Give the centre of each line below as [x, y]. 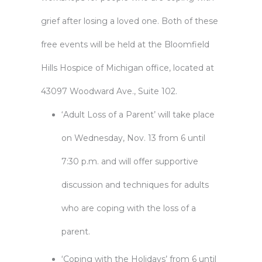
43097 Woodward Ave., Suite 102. [109, 91]
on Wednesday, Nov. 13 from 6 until [133, 138]
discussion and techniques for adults [135, 185]
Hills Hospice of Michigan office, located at [127, 68]
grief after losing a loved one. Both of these [130, 21]
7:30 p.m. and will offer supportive [130, 161]
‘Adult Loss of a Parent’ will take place [138, 115]
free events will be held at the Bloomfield [125, 44]
